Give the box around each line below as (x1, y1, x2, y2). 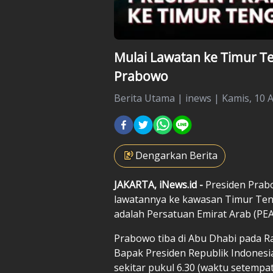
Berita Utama (114, 91, 175, 105)
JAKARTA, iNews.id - (114, 177, 205, 191)
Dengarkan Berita (135, 148, 218, 162)
